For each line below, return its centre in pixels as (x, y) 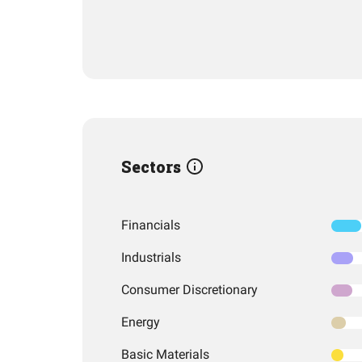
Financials (151, 225)
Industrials (151, 257)
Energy (141, 322)
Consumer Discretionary (189, 290)
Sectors (153, 166)
